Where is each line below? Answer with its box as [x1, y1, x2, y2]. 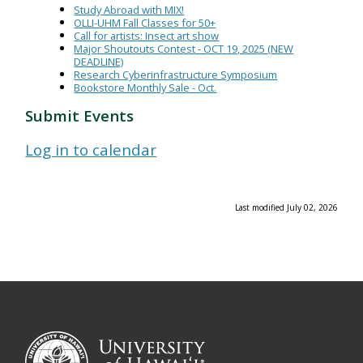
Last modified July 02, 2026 [234, 201, 338, 213]
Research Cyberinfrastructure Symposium [74, 66, 278, 82]
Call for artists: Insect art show [74, 28, 220, 43]
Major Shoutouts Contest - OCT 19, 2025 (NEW [74, 41, 294, 56]
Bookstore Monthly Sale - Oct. [74, 79, 217, 95]
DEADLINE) [74, 53, 124, 69]
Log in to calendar [25, 139, 157, 160]
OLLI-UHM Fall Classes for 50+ [74, 15, 216, 30]
